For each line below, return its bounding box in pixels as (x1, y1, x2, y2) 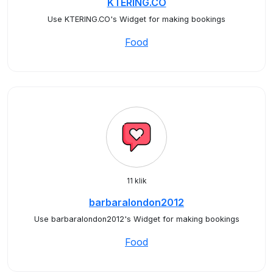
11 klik (126, 176, 147, 185)
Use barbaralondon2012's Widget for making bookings (34, 214, 239, 224)
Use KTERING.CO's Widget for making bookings (48, 15, 225, 24)
